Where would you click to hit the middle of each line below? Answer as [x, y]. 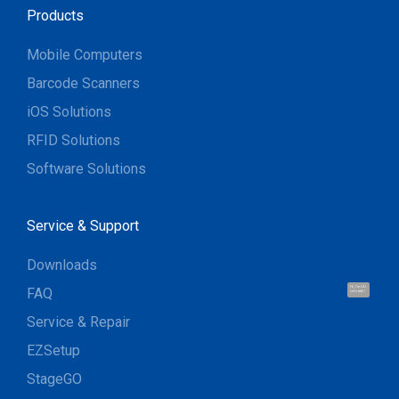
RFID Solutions [73, 140]
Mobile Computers [85, 54]
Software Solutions [86, 168]
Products [55, 15]
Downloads [62, 265]
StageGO [54, 379]
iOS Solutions [69, 111]
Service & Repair [78, 322]
